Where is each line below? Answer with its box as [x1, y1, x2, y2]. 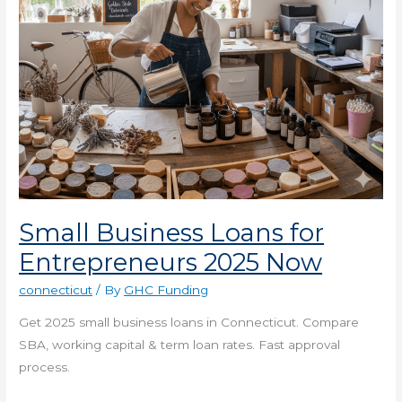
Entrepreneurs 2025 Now [19, 247, 323, 277]
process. [19, 359, 71, 374]
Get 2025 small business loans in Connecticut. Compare [19, 314, 360, 329]
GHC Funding [124, 282, 209, 297]
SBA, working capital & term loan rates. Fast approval [19, 336, 341, 352]
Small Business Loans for [19, 217, 325, 248]
